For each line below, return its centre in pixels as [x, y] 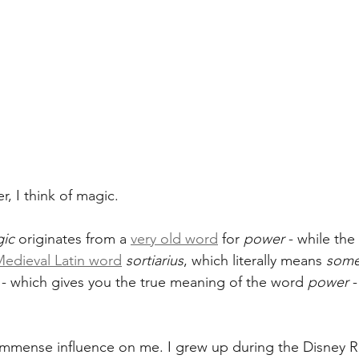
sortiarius [155, 260]
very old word [174, 238]
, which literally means [255, 260]
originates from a [73, 238]
